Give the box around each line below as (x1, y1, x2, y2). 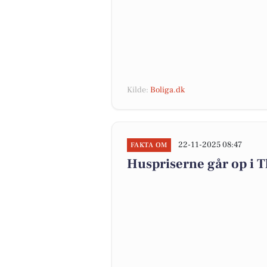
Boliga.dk (150, 85, 185, 95)
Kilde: (127, 85, 150, 95)
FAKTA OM (131, 141, 167, 150)
